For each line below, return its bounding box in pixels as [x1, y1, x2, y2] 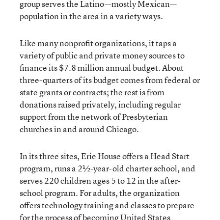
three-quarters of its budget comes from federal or [20, 74, 200, 85]
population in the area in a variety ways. [20, 10, 163, 22]
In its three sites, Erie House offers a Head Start [20, 150, 190, 162]
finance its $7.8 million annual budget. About [20, 61, 184, 73]
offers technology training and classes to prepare [20, 199, 194, 211]
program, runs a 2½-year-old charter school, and [20, 162, 195, 174]
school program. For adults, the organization [20, 187, 180, 198]
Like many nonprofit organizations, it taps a [20, 37, 177, 49]
